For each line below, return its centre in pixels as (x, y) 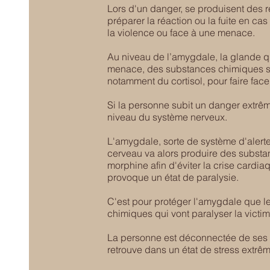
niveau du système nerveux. (169, 117)
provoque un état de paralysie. (173, 177)
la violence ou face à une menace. (181, 33)
